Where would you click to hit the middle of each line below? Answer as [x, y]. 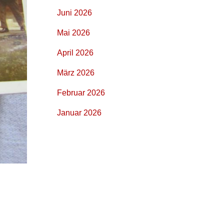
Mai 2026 [73, 32]
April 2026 [75, 52]
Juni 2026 [74, 12]
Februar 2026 [81, 92]
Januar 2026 [79, 112]
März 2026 [75, 72]
